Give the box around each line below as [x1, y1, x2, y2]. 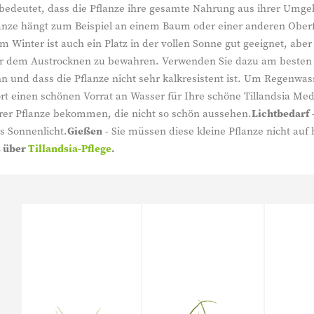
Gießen [67, 123, 102, 138]
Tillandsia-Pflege [28, 141, 111, 156]
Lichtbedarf [252, 106, 309, 121]
